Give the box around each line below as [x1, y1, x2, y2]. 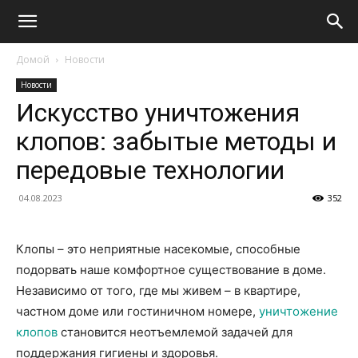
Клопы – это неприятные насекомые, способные [16, 241, 300, 257]
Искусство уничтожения [16, 97, 300, 128]
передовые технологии [16, 155, 284, 185]
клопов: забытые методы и [16, 126, 336, 157]
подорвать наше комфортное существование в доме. [16, 262, 326, 277]
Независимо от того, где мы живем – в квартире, [16, 283, 300, 298]
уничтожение [259, 304, 338, 319]
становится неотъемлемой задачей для [58, 324, 292, 340]
